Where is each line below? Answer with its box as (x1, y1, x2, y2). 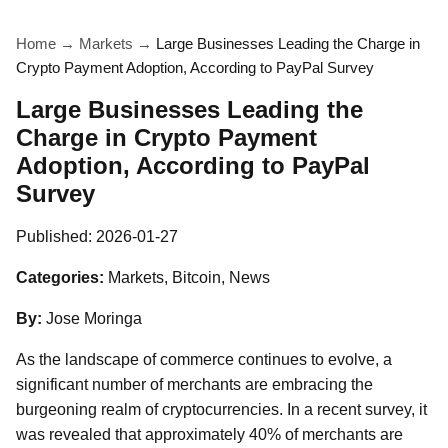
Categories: (16, 269, 104, 286)
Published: (16, 228, 96, 245)
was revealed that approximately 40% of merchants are (16, 426, 403, 443)
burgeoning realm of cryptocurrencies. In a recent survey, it (16, 401, 427, 418)
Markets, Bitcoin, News (108, 269, 270, 286)
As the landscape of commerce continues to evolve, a (16, 351, 392, 368)
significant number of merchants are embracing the (16, 376, 373, 393)
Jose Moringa (46, 310, 142, 327)
